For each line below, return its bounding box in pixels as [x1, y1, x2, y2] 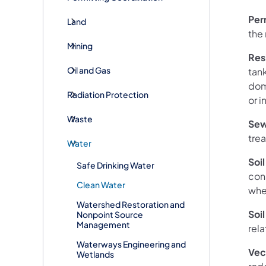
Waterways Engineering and [77, 238, 186, 249]
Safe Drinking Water [77, 159, 154, 170]
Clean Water [77, 179, 125, 190]
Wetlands [77, 248, 114, 259]
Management [77, 218, 130, 230]
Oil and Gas [67, 64, 110, 75]
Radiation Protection [67, 88, 148, 100]
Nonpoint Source [77, 208, 143, 220]
